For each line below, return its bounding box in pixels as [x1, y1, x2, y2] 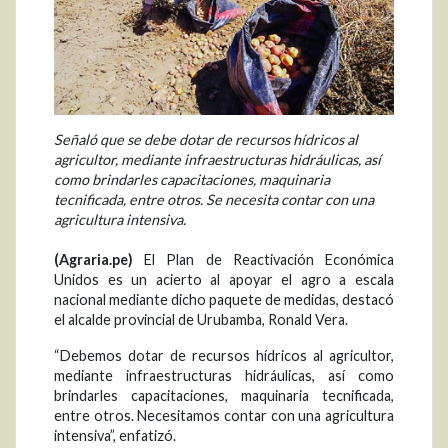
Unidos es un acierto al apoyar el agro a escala [54, 270, 394, 288]
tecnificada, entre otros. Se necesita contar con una [54, 190, 374, 208]
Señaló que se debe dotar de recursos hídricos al [54, 130, 358, 148]
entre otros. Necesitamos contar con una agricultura [54, 406, 394, 424]
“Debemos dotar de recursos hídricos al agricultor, [54, 346, 394, 364]
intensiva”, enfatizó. [54, 426, 176, 444]
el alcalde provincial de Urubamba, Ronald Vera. [54, 310, 348, 328]
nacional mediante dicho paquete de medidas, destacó [54, 290, 394, 308]
